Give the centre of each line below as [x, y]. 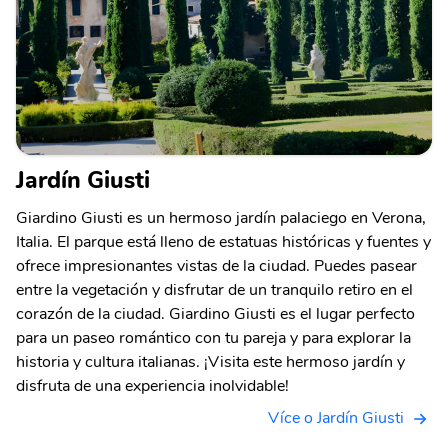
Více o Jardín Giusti [336, 417]
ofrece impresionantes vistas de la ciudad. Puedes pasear [216, 265]
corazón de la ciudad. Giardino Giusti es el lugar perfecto [215, 313]
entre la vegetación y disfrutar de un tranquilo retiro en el [214, 289]
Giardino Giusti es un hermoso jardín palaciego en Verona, [221, 217]
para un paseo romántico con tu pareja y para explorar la [213, 337]
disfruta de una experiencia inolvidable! [152, 385]
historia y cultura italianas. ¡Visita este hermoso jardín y [210, 361]
